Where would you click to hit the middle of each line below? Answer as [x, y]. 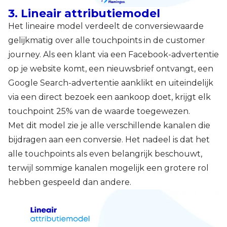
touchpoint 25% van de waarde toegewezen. [99, 111]
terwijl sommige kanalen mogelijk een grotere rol [108, 168]
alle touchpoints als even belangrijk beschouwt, [105, 154]
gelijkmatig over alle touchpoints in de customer [107, 40]
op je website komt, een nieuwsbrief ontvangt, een [111, 68]
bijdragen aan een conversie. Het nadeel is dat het [109, 139]
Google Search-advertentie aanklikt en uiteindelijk [111, 83]
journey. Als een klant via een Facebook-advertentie [113, 54]
